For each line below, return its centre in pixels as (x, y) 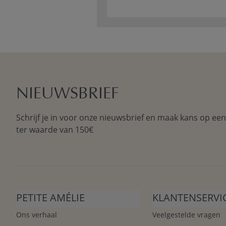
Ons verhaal (37, 215)
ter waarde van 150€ (55, 130)
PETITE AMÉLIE (50, 197)
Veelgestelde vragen (187, 215)
